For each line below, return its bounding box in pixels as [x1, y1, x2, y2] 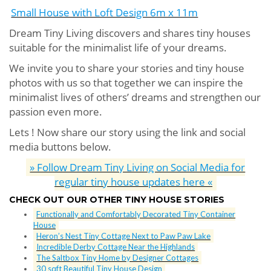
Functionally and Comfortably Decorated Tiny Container [36, 209, 236, 220]
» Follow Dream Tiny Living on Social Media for [30, 160, 246, 175]
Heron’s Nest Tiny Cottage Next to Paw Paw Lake [36, 231, 211, 241]
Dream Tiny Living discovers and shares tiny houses [9, 26, 250, 41]
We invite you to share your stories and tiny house [9, 61, 244, 76]
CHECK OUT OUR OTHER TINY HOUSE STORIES [9, 194, 224, 206]
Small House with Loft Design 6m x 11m [11, 5, 198, 20]
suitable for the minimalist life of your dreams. [9, 41, 227, 55]
